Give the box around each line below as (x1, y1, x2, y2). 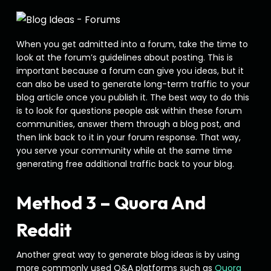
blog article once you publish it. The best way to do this (16, 91, 249, 103)
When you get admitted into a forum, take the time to (16, 38, 248, 50)
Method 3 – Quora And (16, 191, 206, 214)
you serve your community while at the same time (16, 145, 232, 157)
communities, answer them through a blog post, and (16, 118, 240, 130)
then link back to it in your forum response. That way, (16, 131, 241, 143)
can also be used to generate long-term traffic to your (16, 78, 250, 90)
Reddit (16, 218, 72, 241)
